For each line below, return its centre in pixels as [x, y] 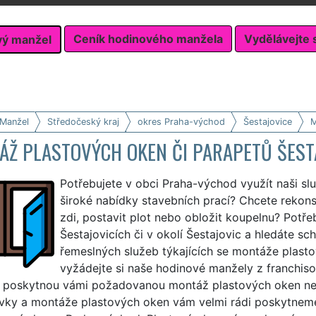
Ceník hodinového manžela [148, 39]
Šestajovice [267, 121]
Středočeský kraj [83, 121]
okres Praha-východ [181, 121]
